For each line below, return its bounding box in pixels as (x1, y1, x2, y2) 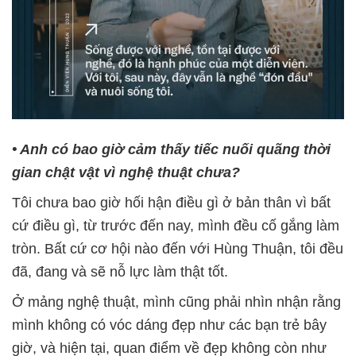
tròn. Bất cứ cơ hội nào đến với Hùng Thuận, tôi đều (12, 240, 343, 257)
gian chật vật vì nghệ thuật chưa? (12, 164, 240, 180)
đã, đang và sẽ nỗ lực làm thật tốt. (12, 263, 228, 280)
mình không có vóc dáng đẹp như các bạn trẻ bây (12, 316, 327, 333)
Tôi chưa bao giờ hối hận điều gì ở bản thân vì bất (12, 194, 331, 211)
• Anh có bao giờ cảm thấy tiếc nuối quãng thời (12, 141, 331, 157)
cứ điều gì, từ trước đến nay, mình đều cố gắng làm (12, 217, 339, 234)
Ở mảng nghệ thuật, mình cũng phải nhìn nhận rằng (12, 293, 341, 310)
